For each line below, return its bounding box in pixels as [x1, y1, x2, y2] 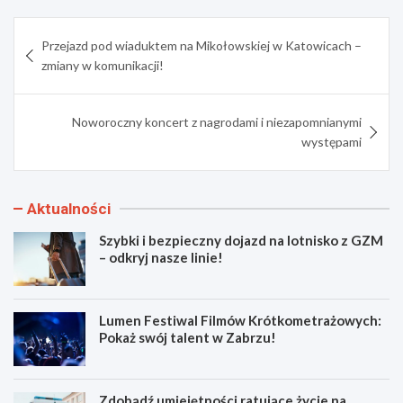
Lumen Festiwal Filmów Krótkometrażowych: [99, 311, 381, 328]
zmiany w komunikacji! [41, 57, 164, 73]
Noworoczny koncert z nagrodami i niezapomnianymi [72, 113, 362, 130]
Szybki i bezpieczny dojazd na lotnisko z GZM [99, 231, 383, 248]
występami [301, 133, 362, 149]
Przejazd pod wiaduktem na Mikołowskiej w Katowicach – [41, 37, 362, 53]
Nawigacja [13, 16, 118, 44]
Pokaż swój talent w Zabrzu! [99, 328, 276, 345]
